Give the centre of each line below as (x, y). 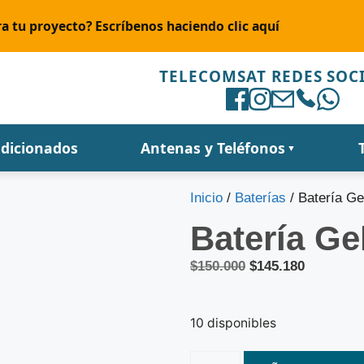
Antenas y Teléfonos (212, 148)
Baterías (260, 198)
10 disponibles (233, 323)
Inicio (206, 198)
